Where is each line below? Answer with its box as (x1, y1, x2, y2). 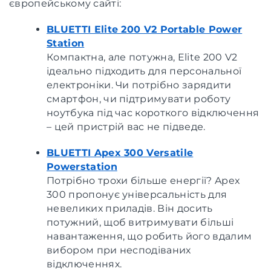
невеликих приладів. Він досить (47, 202, 213, 214)
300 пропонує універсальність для (47, 188, 227, 200)
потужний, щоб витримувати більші (47, 216, 234, 228)
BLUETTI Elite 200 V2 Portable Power (47, 23, 243, 35)
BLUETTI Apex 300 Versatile (47, 146, 194, 158)
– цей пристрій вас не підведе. (47, 120, 206, 132)
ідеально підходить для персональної (47, 65, 242, 77)
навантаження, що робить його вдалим (47, 230, 252, 242)
